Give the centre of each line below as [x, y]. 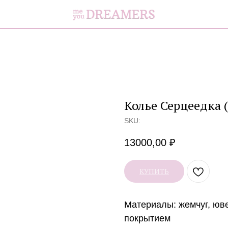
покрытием [147, 219]
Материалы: [151, 205]
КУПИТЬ [154, 172]
